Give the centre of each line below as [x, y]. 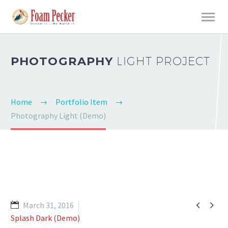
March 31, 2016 [48, 205]
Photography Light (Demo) [58, 116]
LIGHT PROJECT [164, 61]
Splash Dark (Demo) [45, 218]
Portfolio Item [81, 102]
